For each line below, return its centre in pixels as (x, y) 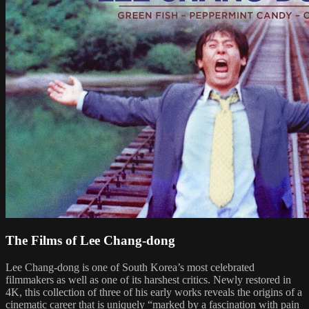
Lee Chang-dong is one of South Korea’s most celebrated (130, 268)
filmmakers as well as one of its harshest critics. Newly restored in (148, 280)
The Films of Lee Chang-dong (90, 241)
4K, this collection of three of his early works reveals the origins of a (154, 292)
